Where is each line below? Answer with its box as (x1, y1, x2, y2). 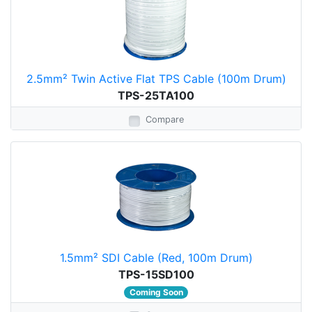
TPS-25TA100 (118, 88, 194, 102)
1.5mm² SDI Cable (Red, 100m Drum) (59, 251, 253, 265)
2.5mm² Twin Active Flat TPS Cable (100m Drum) (26, 72, 286, 86)
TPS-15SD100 (118, 267, 194, 281)
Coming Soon (129, 287, 183, 297)
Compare (145, 114, 184, 125)
